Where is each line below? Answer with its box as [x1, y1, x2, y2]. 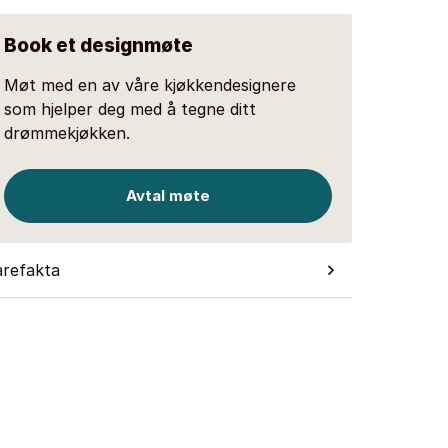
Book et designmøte [4, 34, 193, 57]
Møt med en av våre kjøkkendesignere [4, 75, 296, 95]
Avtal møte [126, 186, 210, 205]
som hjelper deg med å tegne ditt [4, 99, 256, 119]
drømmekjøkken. [4, 123, 130, 143]
